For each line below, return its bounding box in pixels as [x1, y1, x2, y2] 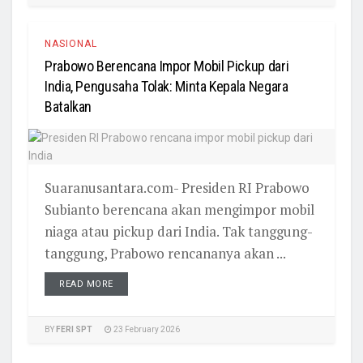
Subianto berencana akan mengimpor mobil [45, 200, 314, 219]
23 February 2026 [112, 325, 180, 334]
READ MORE [59, 279, 113, 289]
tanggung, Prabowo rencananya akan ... [45, 244, 286, 263]
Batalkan [45, 98, 92, 115]
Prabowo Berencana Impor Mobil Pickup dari [45, 58, 289, 75]
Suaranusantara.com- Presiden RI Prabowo [45, 178, 310, 197]
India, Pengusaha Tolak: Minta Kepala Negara [45, 78, 288, 95]
